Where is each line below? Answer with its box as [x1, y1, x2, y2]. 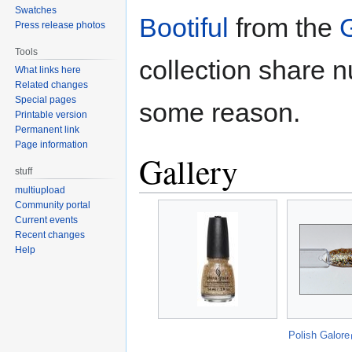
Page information [15, 139, 89, 151]
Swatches [15, 4, 57, 16]
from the [229, 13, 339, 43]
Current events [15, 214, 79, 226]
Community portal [15, 200, 91, 211]
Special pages [15, 94, 77, 106]
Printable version [15, 109, 88, 121]
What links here [15, 64, 82, 76]
